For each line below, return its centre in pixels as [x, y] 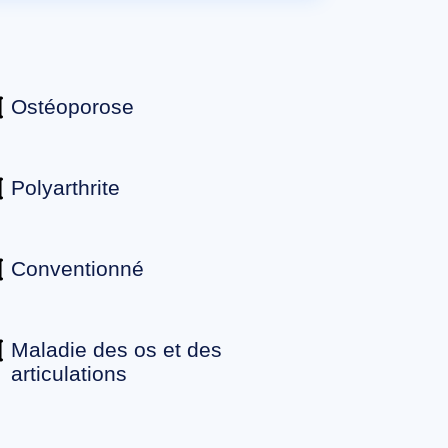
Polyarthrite [65, 187]
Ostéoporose [72, 106]
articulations [68, 373]
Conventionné [77, 268]
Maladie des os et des [116, 349]
